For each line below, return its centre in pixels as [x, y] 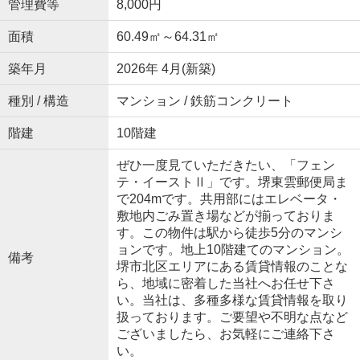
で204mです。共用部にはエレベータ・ [229, 198]
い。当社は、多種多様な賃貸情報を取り [232, 300]
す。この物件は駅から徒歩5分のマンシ [229, 232]
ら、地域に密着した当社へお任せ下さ [225, 283]
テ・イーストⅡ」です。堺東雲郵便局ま [232, 182]
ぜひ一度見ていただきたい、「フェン [225, 165]
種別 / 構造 [38, 100]
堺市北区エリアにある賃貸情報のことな [232, 266]
